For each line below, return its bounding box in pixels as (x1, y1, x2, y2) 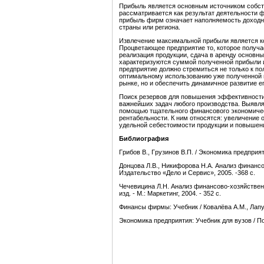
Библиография (119, 135, 169, 143)
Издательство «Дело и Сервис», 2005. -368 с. (119, 169, 255, 177)
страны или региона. (119, 24, 180, 31)
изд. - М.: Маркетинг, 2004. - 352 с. (119, 190, 221, 197)
